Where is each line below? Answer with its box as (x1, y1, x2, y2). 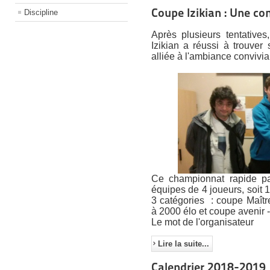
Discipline (24, 8, 58, 17)
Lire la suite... (157, 239, 209, 248)
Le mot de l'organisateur (151, 216, 254, 227)
